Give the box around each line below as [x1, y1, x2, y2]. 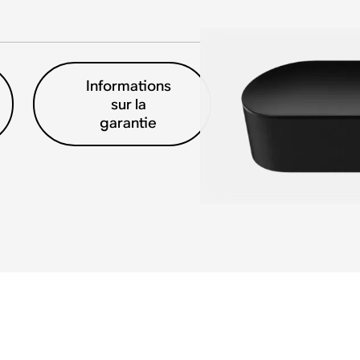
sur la [110, 95, 146, 113]
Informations [85, 76, 171, 95]
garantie [100, 113, 157, 132]
